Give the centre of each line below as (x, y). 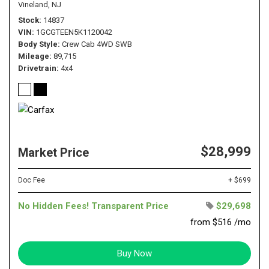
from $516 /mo (221, 222)
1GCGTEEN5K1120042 (74, 32)
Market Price (53, 152)
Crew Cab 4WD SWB (97, 44)
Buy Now (134, 253)
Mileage (34, 56)
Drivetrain (37, 68)
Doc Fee (32, 180)
